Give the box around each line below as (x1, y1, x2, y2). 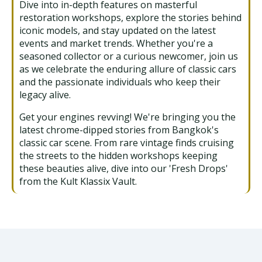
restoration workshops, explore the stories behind (19, 11, 242, 24)
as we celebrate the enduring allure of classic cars (19, 62, 236, 75)
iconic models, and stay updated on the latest (19, 23, 216, 37)
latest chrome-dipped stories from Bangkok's (19, 123, 219, 136)
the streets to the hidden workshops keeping (19, 149, 218, 162)
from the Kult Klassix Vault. (19, 174, 137, 188)
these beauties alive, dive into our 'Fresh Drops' (19, 161, 228, 175)
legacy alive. (19, 88, 71, 101)
